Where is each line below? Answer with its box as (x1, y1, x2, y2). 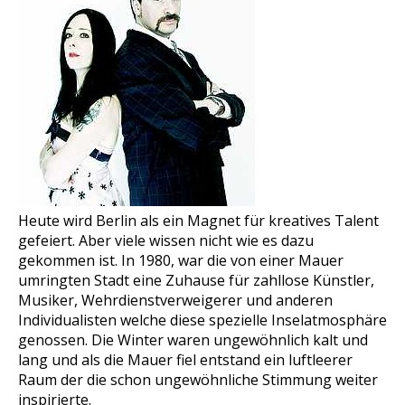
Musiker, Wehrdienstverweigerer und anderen (18, 290, 333, 310)
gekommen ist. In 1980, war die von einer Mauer (18, 250, 344, 270)
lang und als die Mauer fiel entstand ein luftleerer (18, 350, 353, 370)
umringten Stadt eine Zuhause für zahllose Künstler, (18, 270, 374, 290)
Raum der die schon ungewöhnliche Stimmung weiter (18, 370, 378, 390)
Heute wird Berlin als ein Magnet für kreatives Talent (18, 211, 379, 231)
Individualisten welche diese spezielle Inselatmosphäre (18, 310, 387, 330)
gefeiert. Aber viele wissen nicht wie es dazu (18, 231, 314, 250)
